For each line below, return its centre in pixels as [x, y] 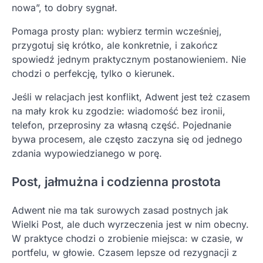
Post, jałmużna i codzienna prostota [116, 181]
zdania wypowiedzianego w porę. [87, 154]
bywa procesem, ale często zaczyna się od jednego [127, 139]
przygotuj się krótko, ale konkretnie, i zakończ [115, 45]
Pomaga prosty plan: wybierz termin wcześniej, [117, 31]
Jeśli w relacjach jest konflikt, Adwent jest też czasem [131, 97]
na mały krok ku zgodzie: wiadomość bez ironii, [119, 111]
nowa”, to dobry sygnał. [65, 8]
